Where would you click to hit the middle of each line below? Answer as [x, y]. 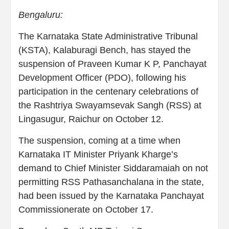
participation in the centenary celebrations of [108, 92]
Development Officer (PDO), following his [102, 78]
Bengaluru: [41, 15]
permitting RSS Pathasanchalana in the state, [111, 182]
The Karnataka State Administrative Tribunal [108, 37]
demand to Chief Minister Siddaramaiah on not [113, 168]
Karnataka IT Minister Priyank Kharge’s [98, 155]
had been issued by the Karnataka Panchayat [111, 196]
